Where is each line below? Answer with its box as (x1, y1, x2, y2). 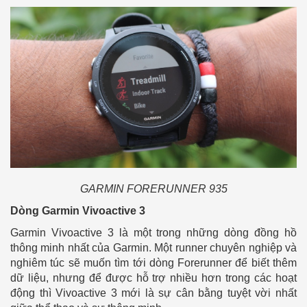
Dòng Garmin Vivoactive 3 (10, 205, 148, 217)
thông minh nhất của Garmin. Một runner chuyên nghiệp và (10, 242, 297, 254)
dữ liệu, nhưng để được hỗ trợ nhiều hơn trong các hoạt (10, 272, 297, 284)
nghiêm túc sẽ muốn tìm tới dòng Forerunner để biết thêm (10, 257, 297, 269)
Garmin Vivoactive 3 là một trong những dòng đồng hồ (10, 227, 297, 239)
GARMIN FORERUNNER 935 (79, 183, 228, 195)
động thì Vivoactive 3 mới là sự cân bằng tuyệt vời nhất (10, 287, 297, 299)
